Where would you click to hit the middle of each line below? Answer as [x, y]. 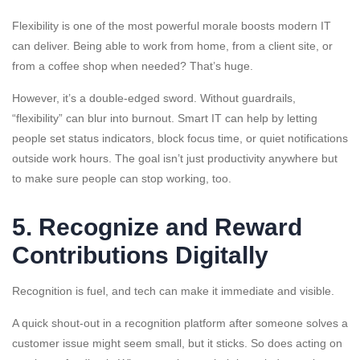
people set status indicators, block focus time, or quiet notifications [180, 139]
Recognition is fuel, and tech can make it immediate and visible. [173, 291]
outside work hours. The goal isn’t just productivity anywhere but [175, 159]
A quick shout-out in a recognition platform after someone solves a [180, 323]
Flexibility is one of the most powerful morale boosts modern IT [172, 26]
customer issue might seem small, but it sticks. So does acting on [177, 344]
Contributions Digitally [140, 256]
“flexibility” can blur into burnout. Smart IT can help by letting [165, 119]
